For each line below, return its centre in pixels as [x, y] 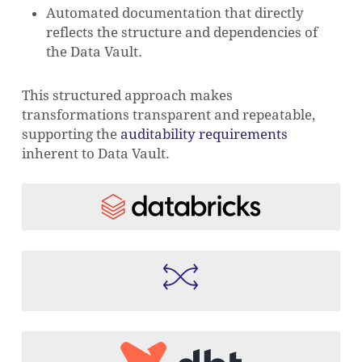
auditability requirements [204, 134]
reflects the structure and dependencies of [181, 32]
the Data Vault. [94, 52]
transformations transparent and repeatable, [168, 115]
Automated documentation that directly [175, 13]
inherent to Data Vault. [95, 154]
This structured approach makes [127, 95]
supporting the [71, 134]
